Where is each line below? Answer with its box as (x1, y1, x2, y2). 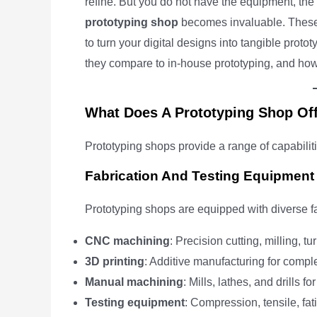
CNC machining (85, 235, 170, 247)
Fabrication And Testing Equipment (85, 168, 314, 183)
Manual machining (85, 276, 183, 288)
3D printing (85, 255, 144, 267)
